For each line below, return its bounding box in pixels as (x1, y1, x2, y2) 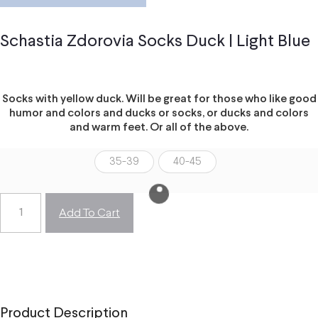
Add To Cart (59, 207, 121, 219)
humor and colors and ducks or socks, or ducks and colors (9, 107, 309, 119)
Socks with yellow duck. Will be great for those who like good (1, 93, 317, 104)
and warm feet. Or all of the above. (70, 121, 248, 133)
